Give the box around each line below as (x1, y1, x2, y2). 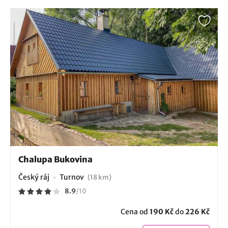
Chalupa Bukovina (18, 154, 93, 165)
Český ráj (18, 173, 49, 182)
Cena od (121, 207, 150, 217)
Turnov (60, 173, 85, 182)
